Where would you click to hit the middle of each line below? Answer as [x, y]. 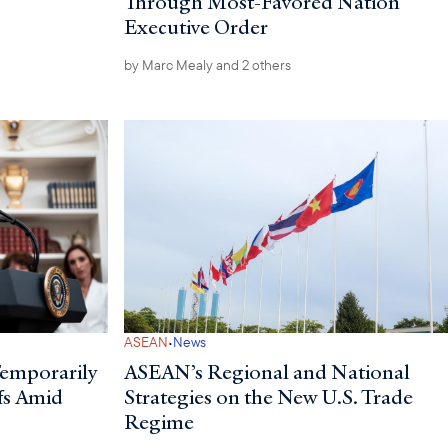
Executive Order [195, 26]
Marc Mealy [177, 64]
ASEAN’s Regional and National [266, 371]
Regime [158, 421]
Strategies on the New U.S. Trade [268, 396]
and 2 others [251, 64]
